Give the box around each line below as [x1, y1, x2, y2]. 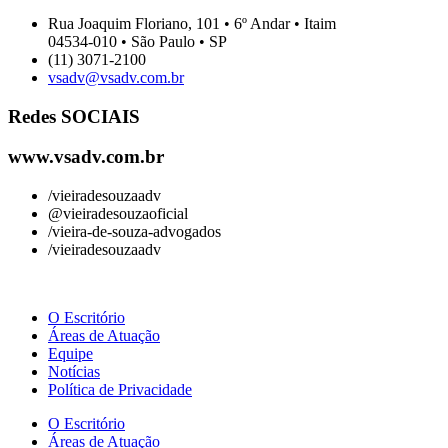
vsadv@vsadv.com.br [48, 68, 184, 86]
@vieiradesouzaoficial [48, 205, 188, 223]
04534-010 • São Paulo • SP [48, 32, 227, 50]
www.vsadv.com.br [8, 146, 164, 168]
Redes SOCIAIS [8, 105, 140, 127]
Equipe [48, 345, 93, 363]
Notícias [48, 363, 100, 381]
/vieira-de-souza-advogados [48, 223, 221, 241]
